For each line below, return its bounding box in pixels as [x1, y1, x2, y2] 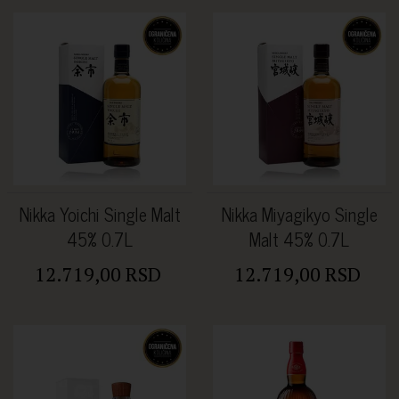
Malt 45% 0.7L [249, 224, 349, 254]
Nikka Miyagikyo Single [221, 199, 378, 229]
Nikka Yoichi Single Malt [19, 199, 181, 229]
